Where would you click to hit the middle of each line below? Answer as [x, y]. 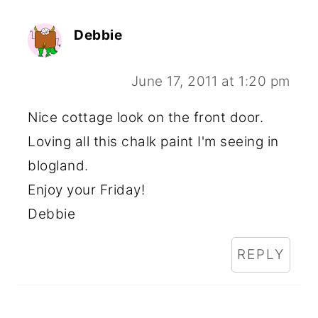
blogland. [58, 166]
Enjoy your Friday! [87, 190]
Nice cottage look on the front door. [146, 118]
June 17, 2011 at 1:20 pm [210, 82]
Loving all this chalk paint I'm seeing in [153, 142]
